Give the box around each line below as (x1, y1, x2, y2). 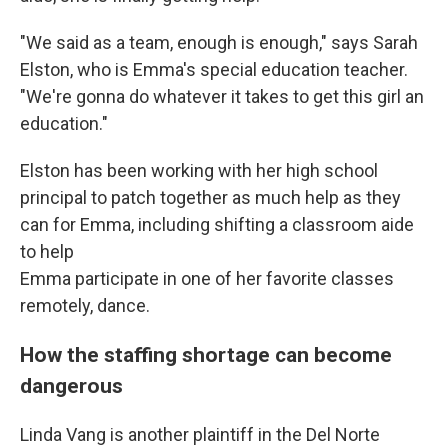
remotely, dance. (20, 295, 150, 316)
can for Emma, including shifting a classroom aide (20, 214, 414, 235)
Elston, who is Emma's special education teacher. (20, 59, 408, 80)
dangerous (20, 373, 123, 398)
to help (20, 241, 74, 262)
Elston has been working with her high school (20, 160, 378, 181)
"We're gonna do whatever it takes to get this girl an (20, 86, 424, 107)
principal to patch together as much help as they (20, 187, 401, 208)
